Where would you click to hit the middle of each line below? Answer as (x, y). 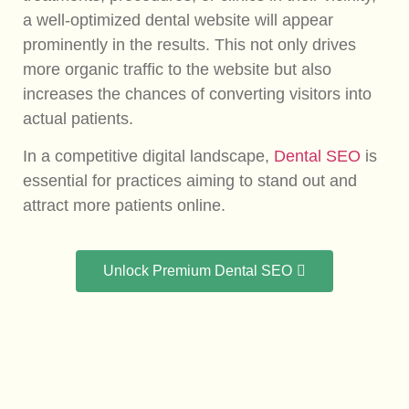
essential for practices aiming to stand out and (190, 181)
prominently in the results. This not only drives (189, 44)
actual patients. (80, 118)
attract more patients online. (124, 206)
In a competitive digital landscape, (148, 157)
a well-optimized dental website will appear (178, 20)
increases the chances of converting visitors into (197, 94)
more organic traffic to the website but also (177, 69)
